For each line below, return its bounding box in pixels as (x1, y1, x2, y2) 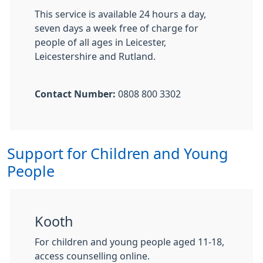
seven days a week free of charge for (35, 23, 198, 33)
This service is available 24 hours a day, (35, 9, 206, 19)
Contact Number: (35, 89, 118, 99)
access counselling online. (35, 251, 150, 261)
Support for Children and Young (7, 146, 228, 161)
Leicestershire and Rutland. (35, 52, 156, 61)
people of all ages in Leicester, (35, 38, 166, 47)
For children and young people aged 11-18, (35, 237, 224, 247)
